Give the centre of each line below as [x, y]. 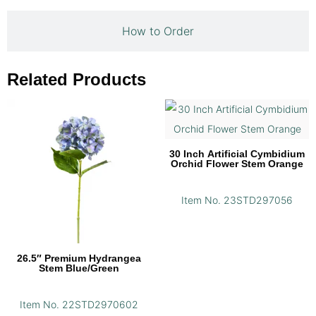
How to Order [158, 31]
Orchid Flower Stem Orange [237, 164]
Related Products [77, 80]
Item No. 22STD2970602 [79, 305]
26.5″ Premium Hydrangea [79, 259]
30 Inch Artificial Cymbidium [237, 154]
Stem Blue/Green [79, 268]
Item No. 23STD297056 [237, 200]
